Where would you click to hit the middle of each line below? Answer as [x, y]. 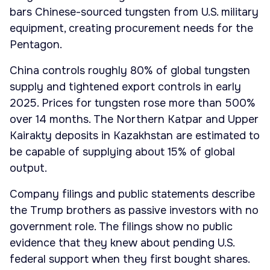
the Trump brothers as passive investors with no [134, 211]
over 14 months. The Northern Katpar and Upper [134, 120]
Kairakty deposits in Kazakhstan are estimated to [135, 136]
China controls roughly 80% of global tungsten [130, 71]
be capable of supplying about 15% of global [122, 152]
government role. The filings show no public [121, 227]
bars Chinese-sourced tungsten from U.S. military [134, 12]
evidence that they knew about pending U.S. [122, 243]
